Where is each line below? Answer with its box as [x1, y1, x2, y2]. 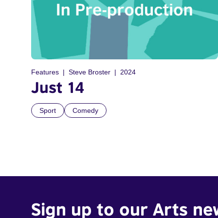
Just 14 [31, 78, 84, 97]
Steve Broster [69, 68, 110, 76]
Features [31, 68, 59, 76]
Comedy [73, 107, 98, 115]
